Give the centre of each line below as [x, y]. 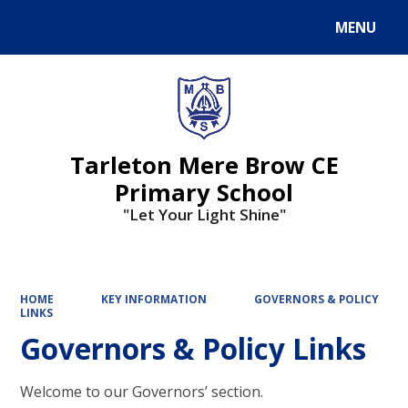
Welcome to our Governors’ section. [144, 391]
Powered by [56, 31]
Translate [157, 31]
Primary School [204, 192]
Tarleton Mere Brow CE [204, 164]
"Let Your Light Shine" [204, 214]
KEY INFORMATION [154, 299]
